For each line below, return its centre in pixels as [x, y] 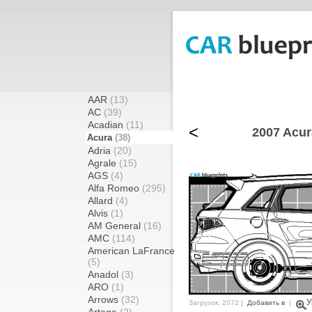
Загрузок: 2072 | [217, 303]
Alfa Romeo [115, 188]
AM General [116, 226]
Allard [102, 201]
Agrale [103, 163]
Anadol [104, 274]
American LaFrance [131, 251]
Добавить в [266, 303]
